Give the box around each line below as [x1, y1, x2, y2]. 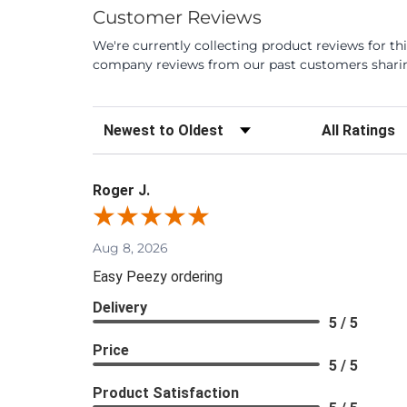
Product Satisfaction [93, 383, 239, 402]
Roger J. [93, 181, 150, 199]
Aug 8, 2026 [93, 239, 168, 256]
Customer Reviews [93, 5, 262, 28]
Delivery [93, 298, 147, 316]
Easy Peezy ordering [93, 267, 223, 285]
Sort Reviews [92, 115, 181, 133]
